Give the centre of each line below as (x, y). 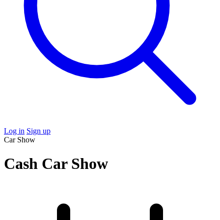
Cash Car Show (56, 164)
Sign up (39, 131)
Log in (14, 131)
